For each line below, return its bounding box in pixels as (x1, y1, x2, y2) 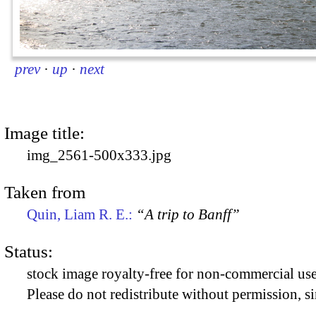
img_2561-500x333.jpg (27, 146, 171, 164)
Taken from (4, 182, 85, 202)
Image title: (4, 123, 85, 142)
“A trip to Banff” (136, 205, 240, 223)
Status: (4, 242, 53, 262)
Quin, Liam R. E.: (27, 205, 136, 223)
